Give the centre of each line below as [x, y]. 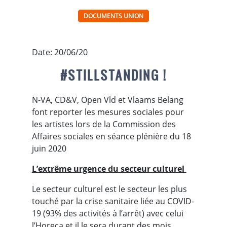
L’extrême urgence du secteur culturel [109, 169]
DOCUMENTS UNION [113, 16]
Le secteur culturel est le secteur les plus [109, 189]
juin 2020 [49, 148]
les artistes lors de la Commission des [104, 124]
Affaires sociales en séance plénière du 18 [111, 136]
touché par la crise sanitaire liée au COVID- [113, 201]
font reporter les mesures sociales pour [108, 112]
